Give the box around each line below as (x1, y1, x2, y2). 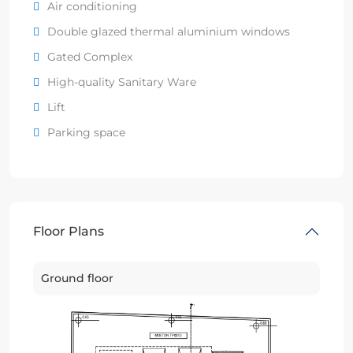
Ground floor (41, 270, 113, 285)
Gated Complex (47, 49, 132, 64)
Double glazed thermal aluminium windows (47, 24, 290, 39)
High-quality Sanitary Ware (47, 74, 196, 89)
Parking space (47, 124, 125, 139)
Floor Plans (33, 223, 104, 239)
